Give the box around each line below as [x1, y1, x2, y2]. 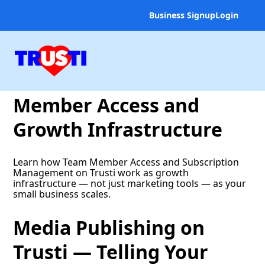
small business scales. [13, 188, 111, 201]
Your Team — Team [13, 67, 192, 93]
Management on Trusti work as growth [13, 166, 189, 180]
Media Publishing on [13, 214, 205, 240]
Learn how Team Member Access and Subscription [13, 156, 240, 169]
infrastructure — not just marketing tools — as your [13, 177, 247, 190]
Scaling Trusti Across [13, 43, 207, 69]
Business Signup [149, 9, 215, 21]
